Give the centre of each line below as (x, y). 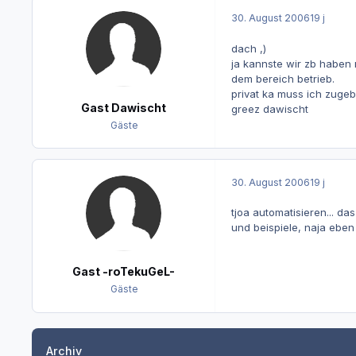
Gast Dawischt (124, 107)
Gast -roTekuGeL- (124, 272)
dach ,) (248, 48)
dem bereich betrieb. (282, 78)
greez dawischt (269, 108)
